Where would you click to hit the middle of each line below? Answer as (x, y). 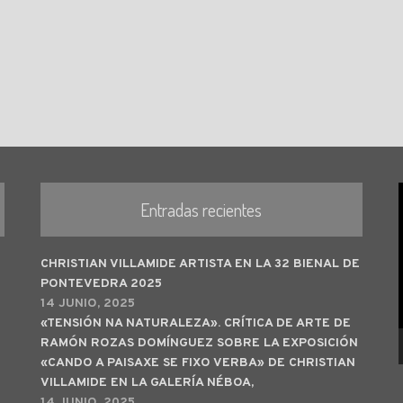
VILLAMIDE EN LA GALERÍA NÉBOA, (147, 383)
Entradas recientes (201, 210)
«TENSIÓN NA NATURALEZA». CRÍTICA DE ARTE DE (195, 323)
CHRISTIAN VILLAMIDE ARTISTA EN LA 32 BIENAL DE (200, 264)
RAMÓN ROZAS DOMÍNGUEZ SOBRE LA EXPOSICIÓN (199, 343)
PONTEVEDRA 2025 (101, 284)
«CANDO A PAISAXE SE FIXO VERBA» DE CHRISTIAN (197, 363)
